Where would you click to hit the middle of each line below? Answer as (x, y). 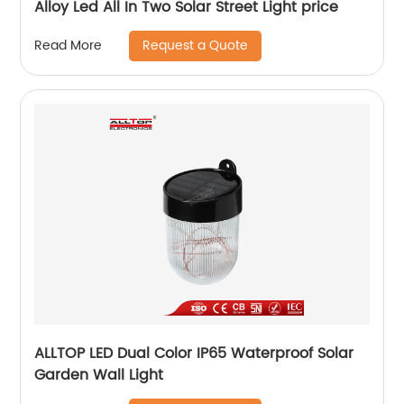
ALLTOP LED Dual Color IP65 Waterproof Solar (194, 353)
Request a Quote (196, 45)
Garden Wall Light (99, 375)
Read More (69, 46)
